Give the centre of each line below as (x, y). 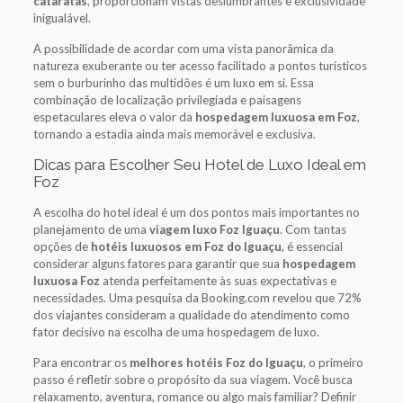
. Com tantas (313, 229)
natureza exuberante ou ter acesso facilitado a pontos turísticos (200, 65)
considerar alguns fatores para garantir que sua (157, 263)
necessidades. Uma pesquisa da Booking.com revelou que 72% (197, 297)
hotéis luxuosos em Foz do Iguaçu (186, 246)
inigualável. (62, 18)
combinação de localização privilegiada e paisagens (167, 99)
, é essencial (312, 246)
